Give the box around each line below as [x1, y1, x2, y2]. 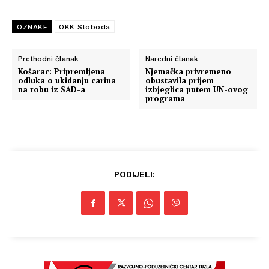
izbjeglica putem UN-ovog [145, 84, 249, 95]
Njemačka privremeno [145, 66, 232, 77]
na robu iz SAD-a [18, 84, 85, 95]
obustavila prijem [145, 75, 214, 86]
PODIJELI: [114, 169, 155, 179]
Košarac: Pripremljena [18, 66, 105, 77]
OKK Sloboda [59, 23, 110, 31]
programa [145, 93, 186, 104]
